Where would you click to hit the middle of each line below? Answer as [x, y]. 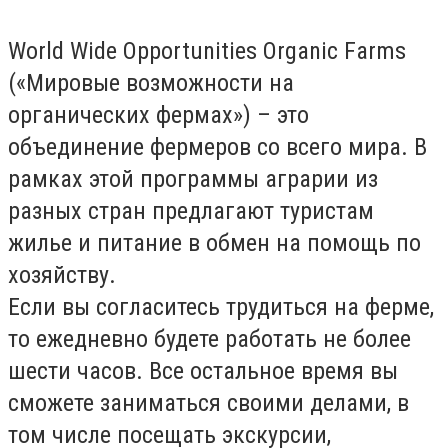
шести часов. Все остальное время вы [203, 371]
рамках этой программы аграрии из [193, 179]
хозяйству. [62, 275]
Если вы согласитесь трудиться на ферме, [221, 307]
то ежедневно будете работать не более [209, 339]
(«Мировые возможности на [151, 83]
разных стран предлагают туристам [191, 211]
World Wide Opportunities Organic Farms [207, 51]
